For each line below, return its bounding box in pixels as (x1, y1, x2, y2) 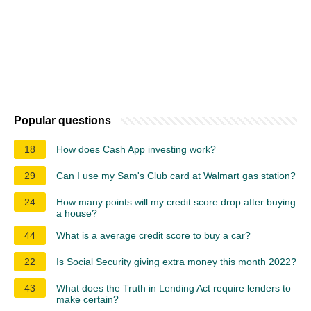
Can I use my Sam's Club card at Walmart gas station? (56, 170, 296, 182)
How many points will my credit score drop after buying (56, 196, 296, 208)
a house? (56, 208, 97, 219)
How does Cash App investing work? (56, 144, 216, 155)
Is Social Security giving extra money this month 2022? (56, 256, 296, 268)
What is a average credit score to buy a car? (56, 230, 251, 242)
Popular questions (14, 115, 111, 127)
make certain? (56, 294, 119, 305)
